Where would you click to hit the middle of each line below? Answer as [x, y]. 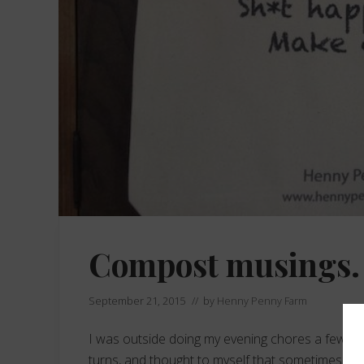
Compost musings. [224, 264]
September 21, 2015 [137, 301]
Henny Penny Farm [262, 301]
